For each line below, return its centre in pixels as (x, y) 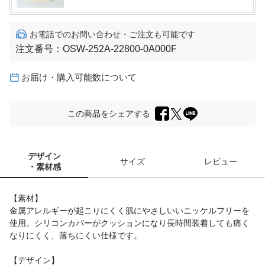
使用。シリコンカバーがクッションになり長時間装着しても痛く (130, 223)
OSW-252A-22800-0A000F (120, 49)
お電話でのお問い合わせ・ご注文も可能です (112, 34)
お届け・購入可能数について (79, 77)
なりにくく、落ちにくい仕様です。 (76, 235)
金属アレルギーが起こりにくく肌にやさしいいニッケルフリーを (130, 210)
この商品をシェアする (109, 114)
